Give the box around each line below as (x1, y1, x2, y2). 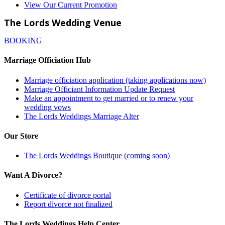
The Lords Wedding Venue (4, 17, 122, 29)
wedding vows (24, 102, 71, 111)
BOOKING (4, 36, 42, 45)
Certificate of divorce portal (24, 190, 111, 199)
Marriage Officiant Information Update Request (24, 84, 175, 93)
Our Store (4, 131, 38, 140)
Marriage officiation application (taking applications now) (24, 75, 206, 84)
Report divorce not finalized (24, 199, 113, 208)
